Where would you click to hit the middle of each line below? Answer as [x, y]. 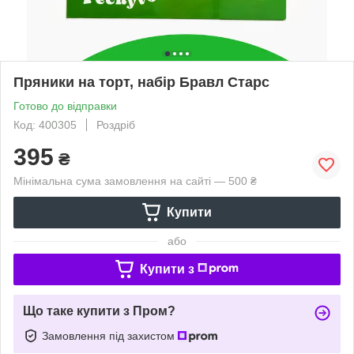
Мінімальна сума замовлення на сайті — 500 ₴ [135, 181]
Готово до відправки [65, 105]
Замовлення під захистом [110, 335]
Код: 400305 [45, 124]
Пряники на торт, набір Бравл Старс [141, 82]
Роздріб [116, 124]
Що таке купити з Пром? [99, 311]
